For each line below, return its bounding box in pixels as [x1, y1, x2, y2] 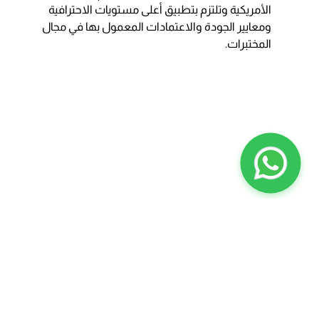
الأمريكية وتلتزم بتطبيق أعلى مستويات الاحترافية [48, 4, 271, 16]
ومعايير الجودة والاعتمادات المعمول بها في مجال [41, 21, 271, 33]
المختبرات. [224, 38, 271, 50]
